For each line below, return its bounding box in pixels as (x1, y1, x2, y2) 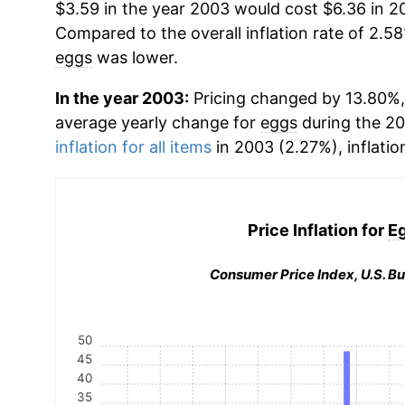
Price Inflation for (248, 220, 389, 240)
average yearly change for (54, 113, 260, 132)
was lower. (91, 48, 178, 67)
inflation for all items (54, 137, 212, 156)
